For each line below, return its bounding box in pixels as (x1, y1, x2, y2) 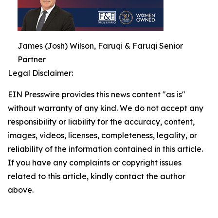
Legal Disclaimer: (8, 68, 73, 78)
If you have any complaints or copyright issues (8, 158, 182, 168)
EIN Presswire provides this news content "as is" (8, 90, 185, 100)
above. (8, 185, 34, 195)
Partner (18, 54, 46, 65)
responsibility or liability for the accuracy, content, (8, 117, 195, 127)
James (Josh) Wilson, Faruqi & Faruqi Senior (18, 41, 183, 51)
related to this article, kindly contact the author (8, 171, 185, 182)
